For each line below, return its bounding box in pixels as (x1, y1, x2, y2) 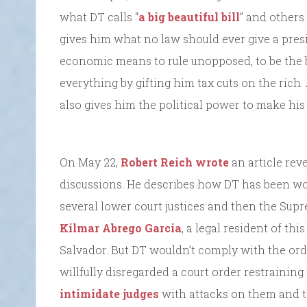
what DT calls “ (60, 10, 138, 25)
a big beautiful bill (138, 10, 240, 25)
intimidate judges (60, 286, 159, 302)
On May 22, (60, 155, 121, 170)
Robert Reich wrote (121, 155, 229, 170)
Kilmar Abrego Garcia (60, 221, 182, 236)
